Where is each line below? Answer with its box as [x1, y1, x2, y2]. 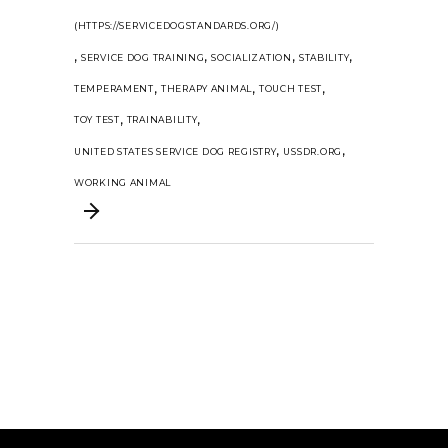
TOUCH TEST [259, 83, 323, 95]
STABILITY [298, 51, 350, 63]
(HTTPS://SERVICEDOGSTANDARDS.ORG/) [74, 20, 280, 32]
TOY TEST [74, 114, 120, 126]
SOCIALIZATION [211, 51, 292, 63]
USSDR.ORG [283, 145, 342, 157]
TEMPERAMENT [74, 83, 154, 95]
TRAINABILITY [126, 114, 198, 126]
